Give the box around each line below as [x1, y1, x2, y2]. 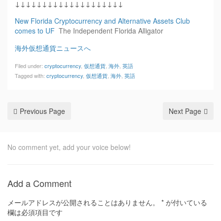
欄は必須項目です [7, 207, 63, 217]
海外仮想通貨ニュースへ [15, 43, 91, 53]
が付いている [164, 197, 207, 207]
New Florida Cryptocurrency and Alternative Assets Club [15, 16, 190, 26]
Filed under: [15, 62, 44, 70]
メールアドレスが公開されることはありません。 [7, 197, 159, 207]
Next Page [169, 106, 201, 116]
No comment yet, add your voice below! [7, 142, 131, 152]
